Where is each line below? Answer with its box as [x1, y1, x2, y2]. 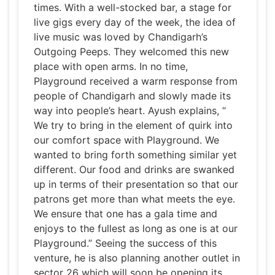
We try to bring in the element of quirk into [34, 119, 233, 132]
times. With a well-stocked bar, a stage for [34, 1, 231, 14]
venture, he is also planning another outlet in [34, 252, 240, 265]
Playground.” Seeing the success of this [34, 237, 217, 250]
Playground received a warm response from [34, 75, 238, 88]
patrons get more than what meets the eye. [34, 193, 235, 206]
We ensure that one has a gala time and [34, 207, 217, 220]
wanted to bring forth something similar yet [34, 149, 237, 161]
